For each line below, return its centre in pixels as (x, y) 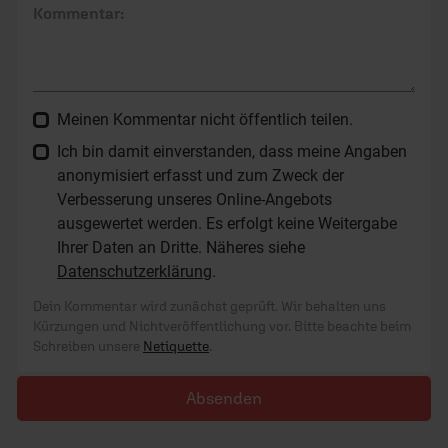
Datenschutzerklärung (134, 272)
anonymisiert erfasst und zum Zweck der (200, 176)
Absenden (224, 398)
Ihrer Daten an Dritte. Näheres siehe (181, 248)
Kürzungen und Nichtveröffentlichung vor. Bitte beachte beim (222, 326)
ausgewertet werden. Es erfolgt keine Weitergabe (227, 224)
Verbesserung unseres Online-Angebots (194, 200)
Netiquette (176, 346)
